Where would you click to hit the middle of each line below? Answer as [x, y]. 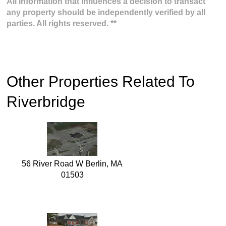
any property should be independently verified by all [106, 13]
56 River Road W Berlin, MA [72, 164]
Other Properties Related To [101, 82]
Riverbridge [46, 102]
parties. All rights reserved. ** [62, 24]
